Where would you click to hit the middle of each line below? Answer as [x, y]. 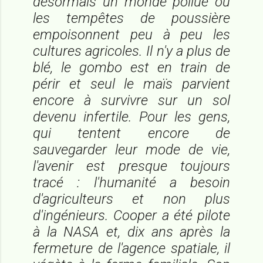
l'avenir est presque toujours [131, 166]
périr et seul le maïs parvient [131, 84]
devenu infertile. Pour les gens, [131, 117]
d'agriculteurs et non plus [131, 199]
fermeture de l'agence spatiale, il [131, 248]
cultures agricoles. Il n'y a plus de [131, 51]
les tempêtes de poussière [131, 18]
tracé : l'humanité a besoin [131, 182]
